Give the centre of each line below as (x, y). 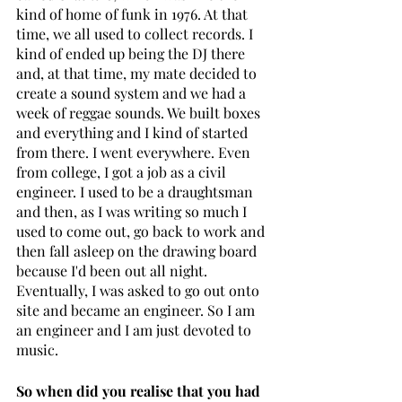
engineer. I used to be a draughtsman (136, 191)
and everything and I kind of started (134, 132)
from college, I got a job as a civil (123, 171)
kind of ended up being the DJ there (132, 53)
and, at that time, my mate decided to (138, 73)
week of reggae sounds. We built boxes (140, 112)
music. (37, 349)
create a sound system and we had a (133, 92)
